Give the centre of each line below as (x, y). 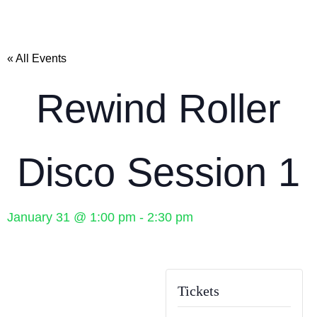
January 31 (39, 218)
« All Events (37, 58)
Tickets (198, 291)
